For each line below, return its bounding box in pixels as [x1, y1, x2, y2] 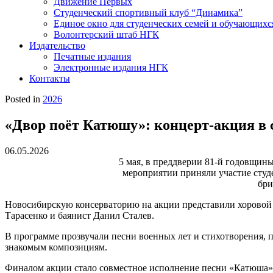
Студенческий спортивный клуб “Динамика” [54, 7, 243, 18]
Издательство [29, 40, 85, 51]
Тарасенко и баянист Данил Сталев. [5, 210, 154, 221]
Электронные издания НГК [54, 62, 168, 73]
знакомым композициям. [5, 241, 107, 252]
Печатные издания [54, 51, 131, 62]
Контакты [29, 73, 70, 83]
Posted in [5, 94, 43, 104]
